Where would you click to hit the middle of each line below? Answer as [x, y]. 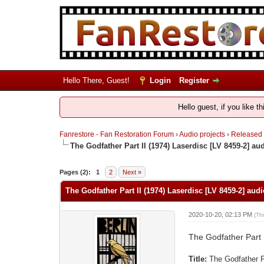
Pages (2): [75, 172]
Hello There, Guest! [97, 80]
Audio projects [202, 134]
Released [246, 134]
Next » [132, 172]
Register [194, 80]
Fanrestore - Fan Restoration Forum [116, 134]
